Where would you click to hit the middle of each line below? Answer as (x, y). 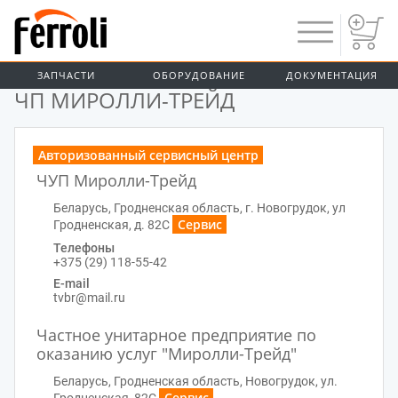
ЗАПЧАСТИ (67, 75)
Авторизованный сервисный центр (148, 155)
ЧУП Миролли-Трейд (116, 180)
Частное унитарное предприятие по (176, 335)
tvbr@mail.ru (89, 298)
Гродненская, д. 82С (113, 224)
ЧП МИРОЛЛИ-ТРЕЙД (124, 100)
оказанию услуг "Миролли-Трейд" (167, 354)
